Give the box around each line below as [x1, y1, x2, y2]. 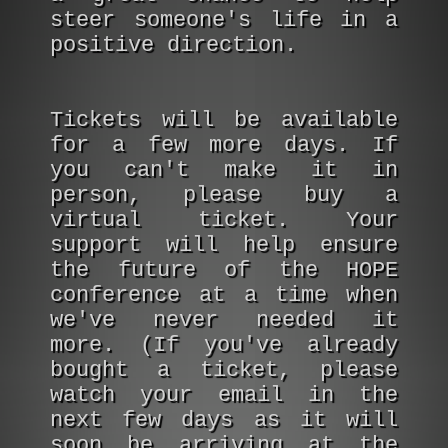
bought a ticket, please [50, 358, 398, 383]
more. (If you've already [50, 333, 398, 358]
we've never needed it [50, 308, 398, 333]
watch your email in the [50, 383, 398, 408]
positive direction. [50, 33, 297, 58]
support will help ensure [50, 233, 398, 258]
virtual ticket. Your [50, 208, 398, 233]
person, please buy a [50, 183, 398, 208]
